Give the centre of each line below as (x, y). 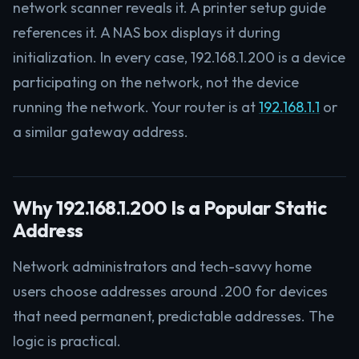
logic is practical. (67, 341)
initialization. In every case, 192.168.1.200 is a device (179, 57)
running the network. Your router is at (136, 107)
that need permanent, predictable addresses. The (173, 316)
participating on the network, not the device (156, 82)
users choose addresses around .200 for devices (170, 291)
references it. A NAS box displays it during (147, 32)
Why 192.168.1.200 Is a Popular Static (170, 208)
